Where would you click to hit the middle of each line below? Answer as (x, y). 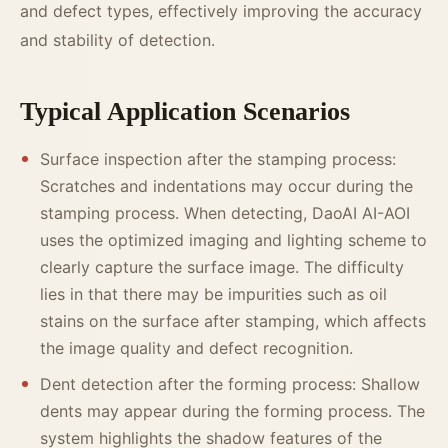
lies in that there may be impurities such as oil (213, 294)
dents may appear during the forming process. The (232, 411)
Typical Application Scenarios (185, 112)
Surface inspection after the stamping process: (218, 159)
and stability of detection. (117, 40)
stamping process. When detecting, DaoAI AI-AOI (225, 213)
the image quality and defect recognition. (196, 348)
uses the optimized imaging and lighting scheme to (233, 240)
